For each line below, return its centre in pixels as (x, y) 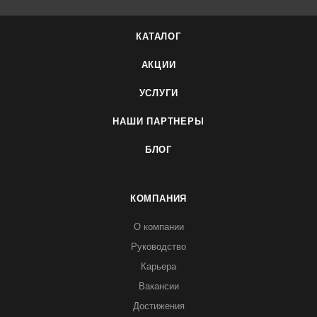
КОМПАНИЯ (158, 198)
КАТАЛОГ (158, 36)
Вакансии (158, 286)
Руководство (158, 247)
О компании (158, 227)
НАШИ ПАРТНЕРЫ (158, 121)
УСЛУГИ (158, 93)
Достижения (158, 306)
